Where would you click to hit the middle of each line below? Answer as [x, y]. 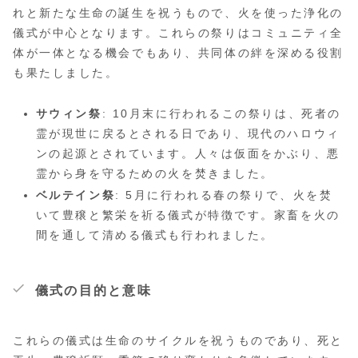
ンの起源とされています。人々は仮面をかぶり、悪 [188, 153]
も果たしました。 [66, 73]
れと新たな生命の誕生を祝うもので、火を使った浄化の [178, 13]
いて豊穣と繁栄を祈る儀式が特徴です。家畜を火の [188, 215]
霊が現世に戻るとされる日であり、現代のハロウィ [188, 133]
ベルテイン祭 [76, 195]
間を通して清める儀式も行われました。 [155, 235]
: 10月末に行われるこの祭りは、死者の [221, 113]
